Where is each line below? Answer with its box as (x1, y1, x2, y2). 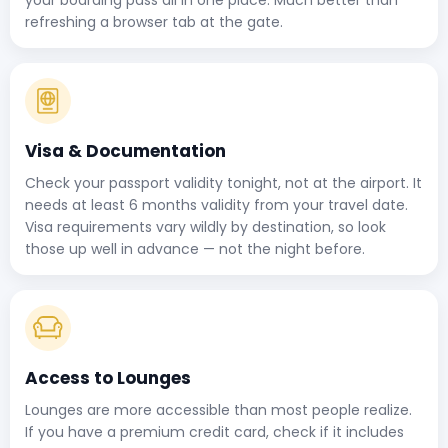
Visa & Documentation (25, 138, 226, 163)
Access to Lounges (25, 365, 191, 390)
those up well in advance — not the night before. (25, 238, 365, 259)
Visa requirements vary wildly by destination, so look (25, 216, 386, 237)
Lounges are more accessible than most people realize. (25, 399, 412, 420)
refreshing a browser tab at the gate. (25, 11, 283, 32)
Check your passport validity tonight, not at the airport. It (25, 172, 422, 193)
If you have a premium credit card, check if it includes (25, 421, 404, 442)
